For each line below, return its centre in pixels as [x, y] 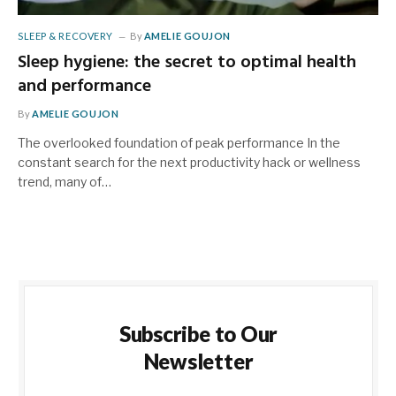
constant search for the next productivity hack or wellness [189, 162]
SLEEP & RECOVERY [65, 35]
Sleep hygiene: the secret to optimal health [187, 62]
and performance [84, 86]
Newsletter [198, 361]
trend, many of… [65, 181]
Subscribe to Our [198, 333]
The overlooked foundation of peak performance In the [179, 142]
